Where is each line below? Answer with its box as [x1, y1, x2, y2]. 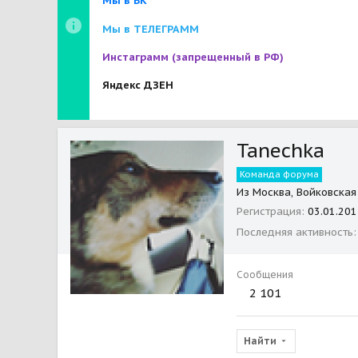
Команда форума [240, 168, 319, 180]
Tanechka [237, 137, 324, 163]
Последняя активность [237, 225, 353, 239]
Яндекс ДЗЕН [102, 78, 173, 93]
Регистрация [237, 204, 301, 218]
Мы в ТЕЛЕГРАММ [102, 22, 199, 36]
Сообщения [237, 268, 293, 280]
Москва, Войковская [253, 185, 356, 199]
